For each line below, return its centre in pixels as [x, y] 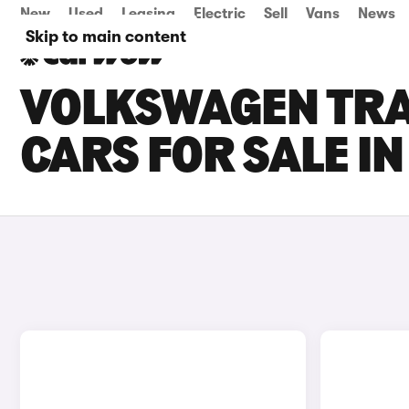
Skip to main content [106, 37]
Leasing [148, 14]
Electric [220, 14]
